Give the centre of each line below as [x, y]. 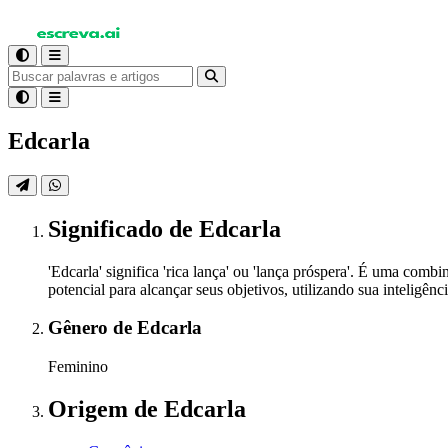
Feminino [78, 367]
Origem [91, 408]
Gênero [80, 328]
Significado [108, 228]
